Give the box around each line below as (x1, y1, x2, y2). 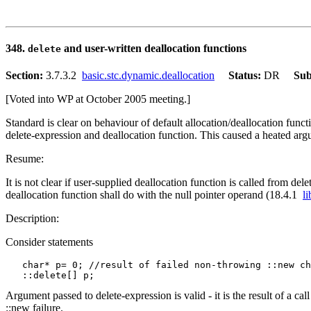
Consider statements (6, 236, 93, 249)
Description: (6, 212, 59, 225)
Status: (228, 69, 264, 82)
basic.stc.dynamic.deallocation (82, 69, 215, 82)
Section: (6, 69, 46, 82)
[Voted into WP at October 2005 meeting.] (6, 93, 190, 106)
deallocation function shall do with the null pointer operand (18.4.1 (6, 189, 303, 201)
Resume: (6, 153, 44, 165)
